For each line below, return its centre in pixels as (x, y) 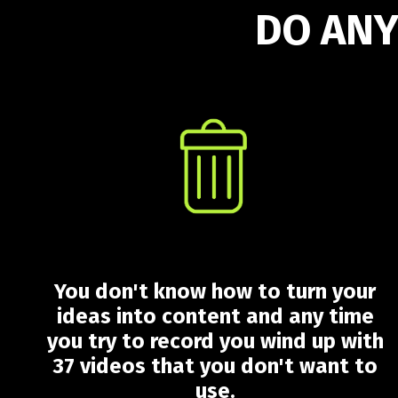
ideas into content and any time (215, 316)
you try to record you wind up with (215, 341)
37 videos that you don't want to (215, 366)
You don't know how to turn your (215, 291)
